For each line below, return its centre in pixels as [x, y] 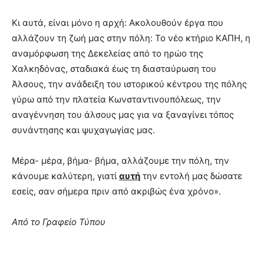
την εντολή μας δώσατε [191, 176]
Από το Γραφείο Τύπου [59, 222]
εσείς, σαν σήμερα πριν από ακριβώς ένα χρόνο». [116, 191]
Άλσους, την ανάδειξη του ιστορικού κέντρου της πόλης [129, 84]
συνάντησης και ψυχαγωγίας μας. [83, 130]
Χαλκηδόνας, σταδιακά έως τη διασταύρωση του [114, 68]
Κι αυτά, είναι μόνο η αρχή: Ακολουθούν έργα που [118, 22]
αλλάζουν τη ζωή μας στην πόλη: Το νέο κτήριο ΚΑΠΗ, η [131, 38]
